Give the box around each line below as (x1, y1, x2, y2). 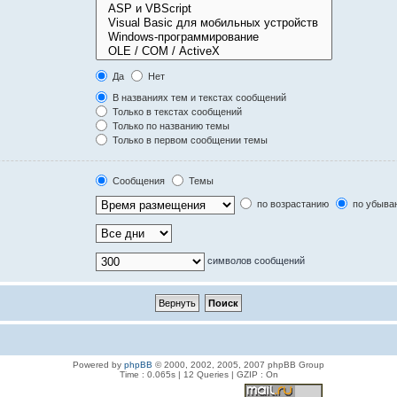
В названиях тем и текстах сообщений (110, 91, 287, 103)
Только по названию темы (110, 120, 230, 131)
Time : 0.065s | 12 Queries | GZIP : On (119, 369, 278, 379)
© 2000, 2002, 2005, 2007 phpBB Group (152, 359, 324, 370)
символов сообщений (205, 254, 306, 266)
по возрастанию (254, 198, 330, 209)
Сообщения (110, 175, 166, 186)
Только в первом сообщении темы (110, 134, 269, 145)
